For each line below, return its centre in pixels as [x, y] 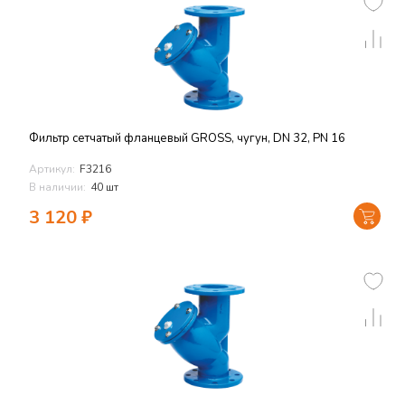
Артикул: [52, 169]
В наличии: [57, 187]
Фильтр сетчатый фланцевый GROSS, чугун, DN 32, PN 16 [187, 138]
